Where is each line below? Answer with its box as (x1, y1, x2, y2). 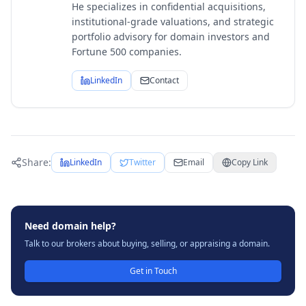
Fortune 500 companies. (72, 45, 182, 58)
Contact (150, 74, 179, 86)
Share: (22, 156, 51, 169)
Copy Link (232, 156, 268, 168)
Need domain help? (25, 219, 116, 232)
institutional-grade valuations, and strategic (72, 15, 274, 28)
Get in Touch (129, 265, 177, 277)
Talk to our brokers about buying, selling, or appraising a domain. (25, 238, 270, 249)
